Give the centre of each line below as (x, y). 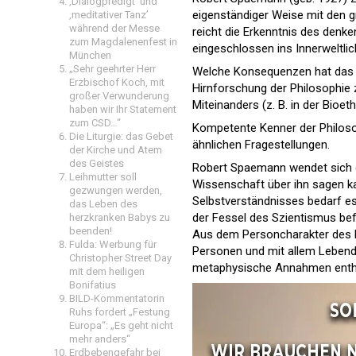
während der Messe (114, 28)
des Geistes (97, 163)
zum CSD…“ (95, 123)
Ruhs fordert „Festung (120, 312)
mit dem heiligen (107, 271)
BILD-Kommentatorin (117, 298)
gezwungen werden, (116, 190)
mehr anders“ (100, 339)
